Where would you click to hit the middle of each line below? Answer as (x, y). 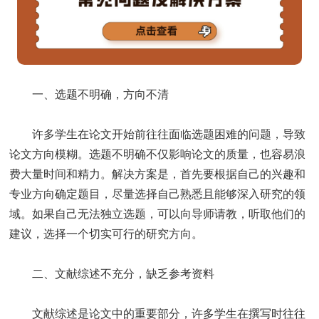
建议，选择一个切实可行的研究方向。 (106, 234)
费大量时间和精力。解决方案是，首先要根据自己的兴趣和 (158, 174)
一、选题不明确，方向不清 (101, 94)
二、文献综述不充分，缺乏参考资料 (124, 273)
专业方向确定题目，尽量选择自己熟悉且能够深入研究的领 (158, 194)
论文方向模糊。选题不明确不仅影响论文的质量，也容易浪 (158, 154)
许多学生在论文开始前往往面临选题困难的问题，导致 (169, 134)
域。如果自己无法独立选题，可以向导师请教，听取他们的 (158, 214)
